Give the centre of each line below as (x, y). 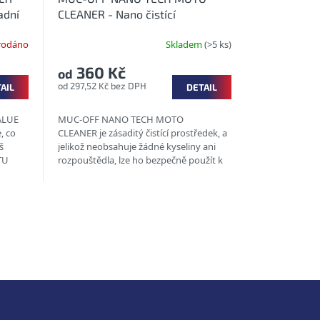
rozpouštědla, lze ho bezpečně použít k (140, 160)
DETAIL (202, 87)
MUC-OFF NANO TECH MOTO (120, 120)
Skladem (185, 44)
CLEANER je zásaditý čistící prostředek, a (142, 133)
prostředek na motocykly (122, 30)
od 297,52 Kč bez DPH (102, 86)
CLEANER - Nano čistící (116, 14)
